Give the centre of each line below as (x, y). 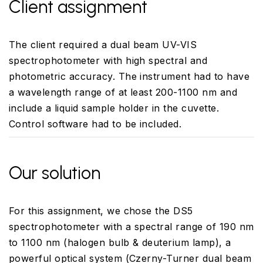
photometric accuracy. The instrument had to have (129, 76)
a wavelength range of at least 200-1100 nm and (123, 92)
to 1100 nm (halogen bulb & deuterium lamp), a (120, 242)
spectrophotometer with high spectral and (108, 60)
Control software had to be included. (95, 124)
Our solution (55, 173)
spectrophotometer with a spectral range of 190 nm (131, 226)
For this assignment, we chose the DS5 (101, 210)
